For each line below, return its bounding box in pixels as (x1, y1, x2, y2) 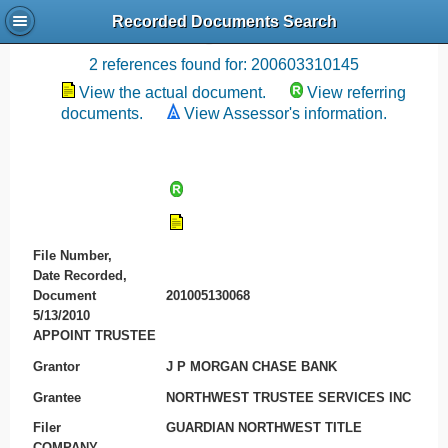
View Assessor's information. (184, 105, 387, 122)
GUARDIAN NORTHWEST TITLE (166, 420, 363, 436)
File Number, (32, 248, 112, 264)
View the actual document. (79, 84, 266, 101)
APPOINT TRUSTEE (32, 328, 156, 344)
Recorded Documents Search (111, 13, 337, 31)
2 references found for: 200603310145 (89, 56, 359, 73)
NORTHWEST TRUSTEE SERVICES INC (166, 389, 412, 405)
